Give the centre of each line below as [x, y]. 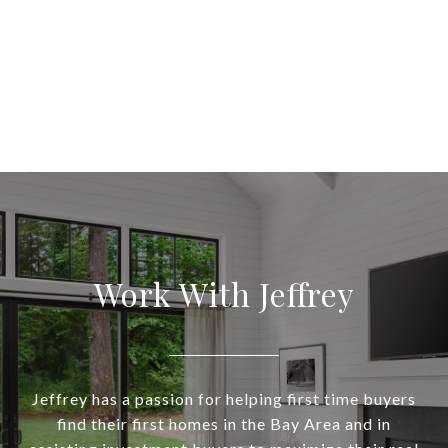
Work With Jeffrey [224, 294]
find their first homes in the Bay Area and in [224, 424]
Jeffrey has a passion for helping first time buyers [224, 399]
